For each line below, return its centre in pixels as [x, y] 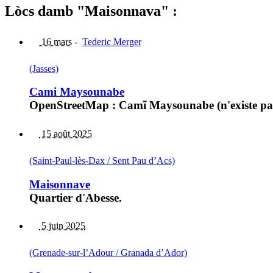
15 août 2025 [66, 133]
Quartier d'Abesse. [76, 197]
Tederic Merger [112, 41]
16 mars [55, 41]
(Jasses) [44, 68]
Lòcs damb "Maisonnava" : [91, 11]
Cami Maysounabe [77, 92]
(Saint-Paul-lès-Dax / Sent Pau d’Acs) [102, 160]
